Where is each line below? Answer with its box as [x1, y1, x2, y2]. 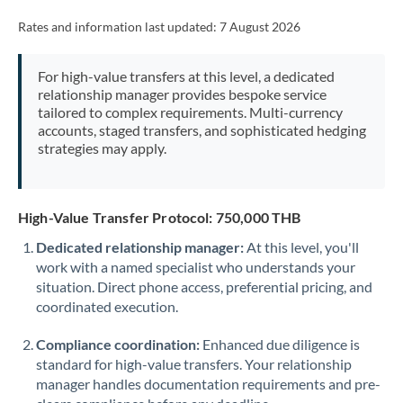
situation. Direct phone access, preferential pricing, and [36, 278, 372, 295]
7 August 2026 [219, 20, 300, 34]
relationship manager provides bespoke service [37, 85, 327, 103]
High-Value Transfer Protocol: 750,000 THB [18, 209, 301, 226]
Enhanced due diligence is [200, 336, 360, 353]
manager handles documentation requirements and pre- [36, 375, 381, 392]
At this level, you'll [244, 238, 359, 255]
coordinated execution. [36, 298, 178, 315]
